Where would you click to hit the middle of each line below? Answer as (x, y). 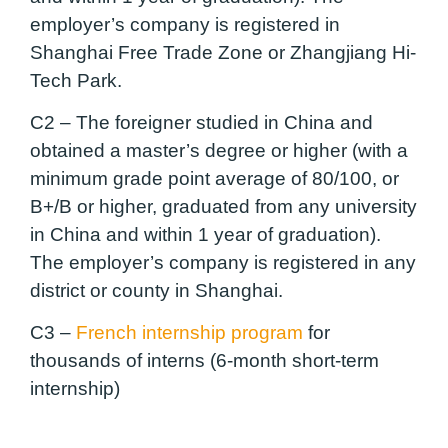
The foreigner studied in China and (222, 122)
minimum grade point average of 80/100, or (214, 178)
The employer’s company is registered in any (223, 262)
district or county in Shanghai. (156, 290)
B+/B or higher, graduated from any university (223, 206)
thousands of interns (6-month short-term (204, 361)
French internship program (189, 333)
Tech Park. (76, 80)
